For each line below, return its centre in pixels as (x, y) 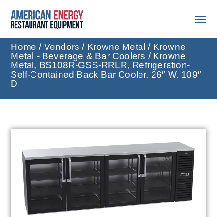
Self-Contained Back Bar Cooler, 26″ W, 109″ (106, 75)
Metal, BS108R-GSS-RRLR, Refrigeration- (100, 65)
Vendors (62, 47)
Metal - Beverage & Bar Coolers (78, 56)
